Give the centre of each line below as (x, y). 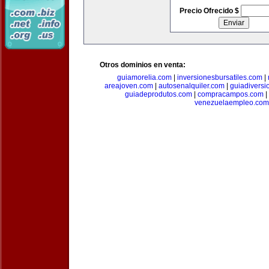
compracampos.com (230, 94)
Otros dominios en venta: (143, 65)
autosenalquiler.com (191, 86)
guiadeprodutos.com (158, 94)
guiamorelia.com (144, 77)
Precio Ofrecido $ (210, 11)
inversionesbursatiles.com (219, 77)
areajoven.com (128, 86)
